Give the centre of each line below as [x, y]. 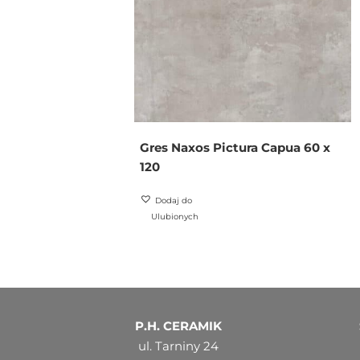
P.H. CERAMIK [178, 325]
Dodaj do [173, 200]
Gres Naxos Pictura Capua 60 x [235, 147]
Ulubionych [174, 216]
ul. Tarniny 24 [178, 346]
